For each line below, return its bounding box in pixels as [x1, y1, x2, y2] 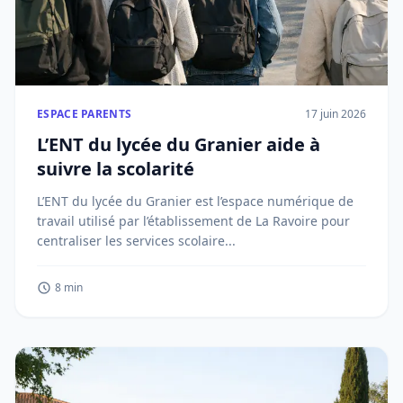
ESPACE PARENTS [37, 106, 132, 121]
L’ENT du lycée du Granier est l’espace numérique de [37, 193, 354, 210]
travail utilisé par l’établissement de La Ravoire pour [37, 212, 350, 229]
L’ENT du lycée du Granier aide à [37, 132, 320, 157]
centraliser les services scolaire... [37, 232, 236, 249]
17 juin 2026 [305, 106, 366, 121]
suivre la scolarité [37, 157, 194, 181]
